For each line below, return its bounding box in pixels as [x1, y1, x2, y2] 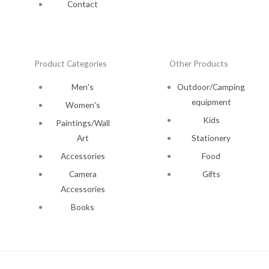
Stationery [192, 133, 231, 144]
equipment [191, 97, 231, 107]
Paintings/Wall [55, 118, 110, 128]
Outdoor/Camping [177, 82, 246, 92]
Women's [65, 100, 100, 110]
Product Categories [34, 58, 107, 69]
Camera [68, 169, 97, 180]
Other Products [169, 58, 229, 69]
